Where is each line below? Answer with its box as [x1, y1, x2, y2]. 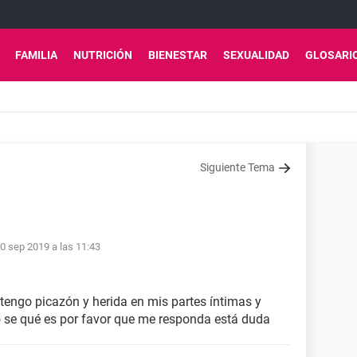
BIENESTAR [148, 49, 207, 61]
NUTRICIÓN [73, 49, 132, 61]
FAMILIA [15, 49, 57, 61]
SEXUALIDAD [223, 49, 289, 61]
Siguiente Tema [200, 161, 275, 174]
